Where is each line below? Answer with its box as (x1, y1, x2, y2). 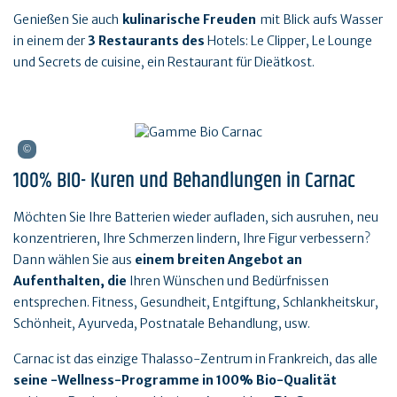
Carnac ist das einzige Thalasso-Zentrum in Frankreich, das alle (13, 350, 378, 367)
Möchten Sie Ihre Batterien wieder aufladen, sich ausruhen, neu (13, 208, 378, 225)
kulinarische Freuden (122, 12, 256, 28)
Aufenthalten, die (13, 272, 127, 289)
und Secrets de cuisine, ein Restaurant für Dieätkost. (13, 54, 315, 71)
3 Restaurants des (85, 33, 205, 50)
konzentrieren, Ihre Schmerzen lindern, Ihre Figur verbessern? (13, 230, 370, 246)
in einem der (13, 33, 85, 50)
